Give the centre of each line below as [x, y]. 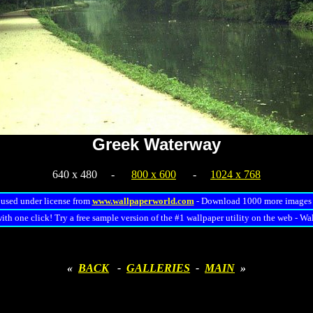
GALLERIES [158, 268]
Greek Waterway [156, 144]
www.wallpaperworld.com [143, 201]
